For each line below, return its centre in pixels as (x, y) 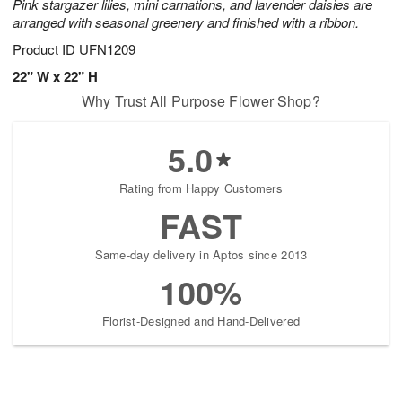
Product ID (46, 49)
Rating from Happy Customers (201, 188)
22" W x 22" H (55, 77)
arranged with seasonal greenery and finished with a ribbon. (186, 22)
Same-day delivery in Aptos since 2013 (201, 255)
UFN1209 (107, 49)
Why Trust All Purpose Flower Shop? (201, 101)
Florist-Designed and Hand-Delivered (201, 321)
